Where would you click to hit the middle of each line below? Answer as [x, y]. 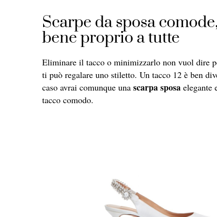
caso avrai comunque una [88, 87]
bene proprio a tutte [111, 38]
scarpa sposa [157, 87]
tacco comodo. [68, 100]
